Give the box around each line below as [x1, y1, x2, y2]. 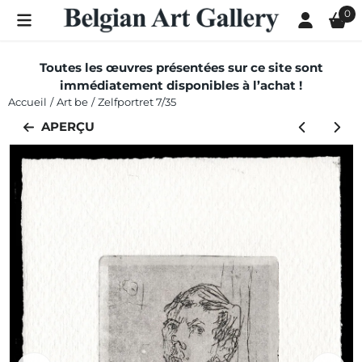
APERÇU [41, 119, 95, 135]
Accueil [8, 95, 47, 108]
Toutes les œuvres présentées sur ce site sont [39, 60, 323, 75]
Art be [57, 95, 88, 108]
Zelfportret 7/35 [98, 95, 176, 108]
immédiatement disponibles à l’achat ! [60, 78, 302, 93]
